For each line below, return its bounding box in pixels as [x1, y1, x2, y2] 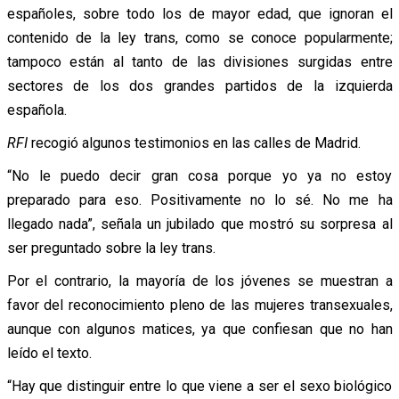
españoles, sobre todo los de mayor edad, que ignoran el [6, 4, 393, 22]
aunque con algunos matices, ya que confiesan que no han [6, 320, 393, 338]
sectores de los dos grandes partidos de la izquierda [6, 77, 393, 94]
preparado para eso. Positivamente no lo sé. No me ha [6, 191, 393, 208]
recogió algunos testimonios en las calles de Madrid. [30, 134, 361, 151]
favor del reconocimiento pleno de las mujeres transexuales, [6, 296, 393, 313]
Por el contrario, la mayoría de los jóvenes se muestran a [6, 272, 393, 289]
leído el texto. [6, 344, 92, 362]
